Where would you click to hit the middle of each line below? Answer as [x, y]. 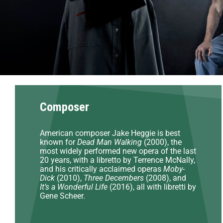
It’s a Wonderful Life [74, 187]
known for [58, 142]
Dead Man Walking [110, 142]
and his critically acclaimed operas [102, 169]
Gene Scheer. [62, 196]
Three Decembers [114, 178]
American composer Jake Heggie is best [110, 133]
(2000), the [162, 142]
